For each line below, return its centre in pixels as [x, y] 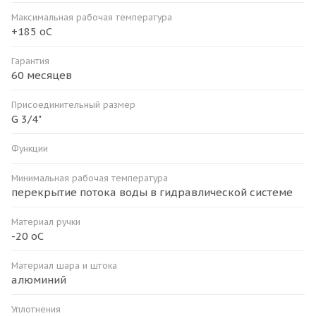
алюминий [39, 279]
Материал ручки [46, 221]
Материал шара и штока [64, 265]
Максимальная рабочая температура [92, 17]
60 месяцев [42, 75]
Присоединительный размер [73, 104]
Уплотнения [36, 309]
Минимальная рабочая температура [90, 178]
